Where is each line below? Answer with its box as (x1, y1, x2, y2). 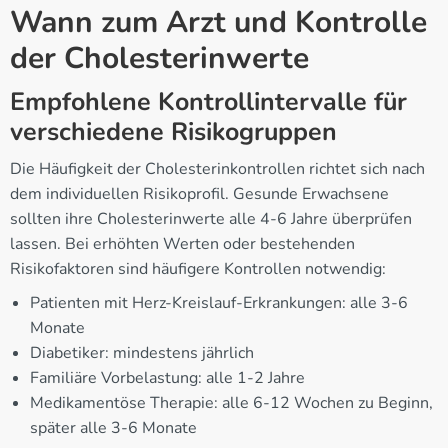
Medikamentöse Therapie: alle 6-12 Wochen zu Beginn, (30, 391, 433, 414)
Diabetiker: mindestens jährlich (30, 341, 254, 364)
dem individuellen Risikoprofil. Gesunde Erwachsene (10, 182, 389, 205)
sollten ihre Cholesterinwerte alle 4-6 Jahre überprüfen (10, 207, 412, 230)
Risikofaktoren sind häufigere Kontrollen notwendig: (10, 257, 386, 280)
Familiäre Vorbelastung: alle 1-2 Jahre (30, 366, 305, 389)
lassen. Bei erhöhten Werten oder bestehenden (10, 232, 355, 255)
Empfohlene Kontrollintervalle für (10, 84, 407, 119)
